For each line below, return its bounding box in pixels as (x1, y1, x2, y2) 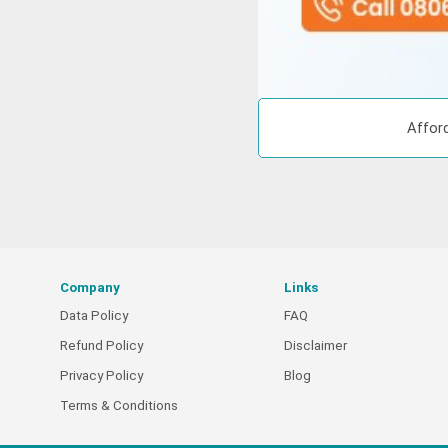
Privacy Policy (60, 368, 143, 384)
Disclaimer (284, 338, 347, 354)
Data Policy (60, 308, 128, 324)
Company (60, 280, 120, 296)
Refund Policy (60, 338, 143, 354)
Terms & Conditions (60, 398, 178, 414)
